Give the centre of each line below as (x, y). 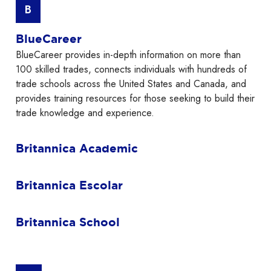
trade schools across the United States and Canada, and (131, 84)
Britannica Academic (77, 149)
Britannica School (68, 222)
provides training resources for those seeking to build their (135, 99)
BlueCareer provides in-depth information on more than (128, 55)
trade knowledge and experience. (85, 113)
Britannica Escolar (69, 185)
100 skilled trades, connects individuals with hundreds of (131, 70)
